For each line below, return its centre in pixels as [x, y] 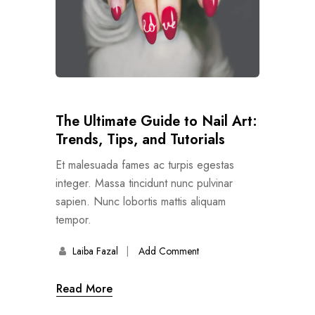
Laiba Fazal [95, 251]
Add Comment [168, 251]
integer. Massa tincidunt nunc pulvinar [144, 183]
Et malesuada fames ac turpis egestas [145, 165]
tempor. [73, 219]
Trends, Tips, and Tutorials [140, 139]
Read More [84, 288]
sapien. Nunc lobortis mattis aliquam [141, 201]
